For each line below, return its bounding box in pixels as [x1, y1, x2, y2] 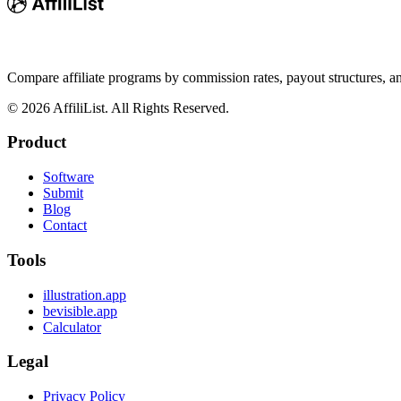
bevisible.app [43, 303, 117, 319]
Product [7, 132, 66, 152]
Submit [43, 185, 83, 201]
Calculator [43, 319, 101, 335]
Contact [43, 218, 87, 234]
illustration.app [43, 286, 126, 303]
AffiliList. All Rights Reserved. [50, 99, 229, 115]
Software [43, 169, 94, 185]
